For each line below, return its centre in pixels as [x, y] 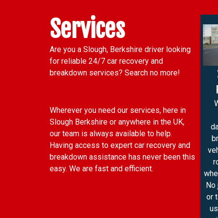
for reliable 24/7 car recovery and [106, 61]
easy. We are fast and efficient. [101, 168]
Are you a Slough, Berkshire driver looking [120, 49]
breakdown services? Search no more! [116, 73]
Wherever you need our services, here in [118, 110]
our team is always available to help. [111, 133]
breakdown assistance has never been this [122, 157]
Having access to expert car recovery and [120, 145]
